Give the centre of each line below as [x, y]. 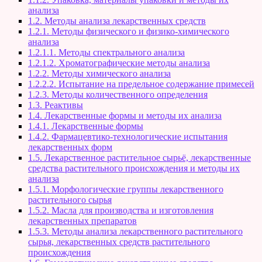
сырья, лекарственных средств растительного [119, 242]
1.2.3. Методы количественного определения [118, 95]
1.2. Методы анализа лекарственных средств [117, 21]
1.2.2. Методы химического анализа [99, 74]
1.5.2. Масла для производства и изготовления [121, 211]
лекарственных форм [70, 147]
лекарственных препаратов [82, 221]
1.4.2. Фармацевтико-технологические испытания [128, 137]
